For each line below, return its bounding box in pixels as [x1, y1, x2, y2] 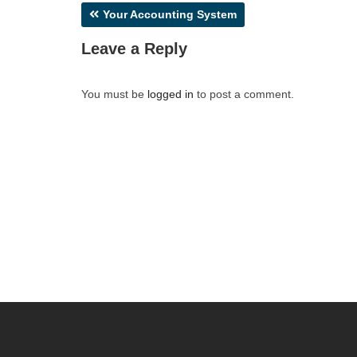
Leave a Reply [81, 40, 187, 58]
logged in [147, 88, 194, 101]
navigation [80, 29, 177, 51]
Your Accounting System [103, 8, 237, 22]
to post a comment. [194, 88, 294, 101]
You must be [81, 88, 147, 101]
